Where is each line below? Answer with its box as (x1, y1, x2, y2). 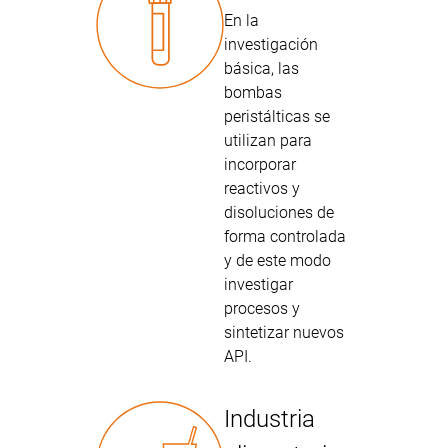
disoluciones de (224, 203, 334, 222)
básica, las (224, 59, 299, 78)
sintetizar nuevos (224, 323, 344, 342)
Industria (224, 405, 315, 433)
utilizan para (224, 131, 312, 150)
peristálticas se (224, 107, 330, 126)
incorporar (224, 155, 296, 174)
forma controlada (224, 227, 346, 246)
